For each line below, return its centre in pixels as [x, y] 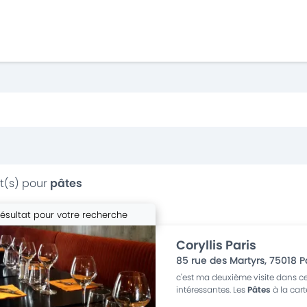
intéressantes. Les [212, 290]
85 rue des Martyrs [221, 260]
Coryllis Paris [217, 245]
